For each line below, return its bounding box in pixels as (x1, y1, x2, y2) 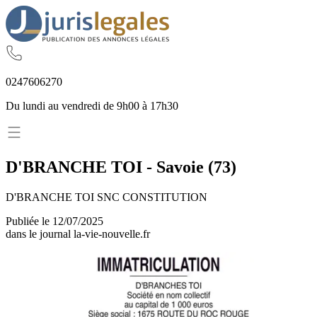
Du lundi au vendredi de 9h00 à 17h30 (6, 100, 178, 112)
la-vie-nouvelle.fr (74, 227, 150, 240)
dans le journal (6, 227, 74, 240)
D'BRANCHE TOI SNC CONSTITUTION (6, 190, 207, 203)
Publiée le (6, 214, 52, 227)
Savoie (156, 157, 204, 176)
